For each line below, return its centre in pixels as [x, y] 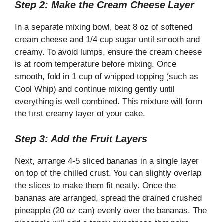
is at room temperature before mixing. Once [96, 64]
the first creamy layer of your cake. [80, 114]
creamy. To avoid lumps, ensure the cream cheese [108, 52]
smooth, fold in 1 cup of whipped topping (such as [107, 77]
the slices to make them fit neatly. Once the [95, 185]
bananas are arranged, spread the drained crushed [108, 198]
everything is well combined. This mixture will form [109, 102]
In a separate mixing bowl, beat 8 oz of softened [104, 27]
